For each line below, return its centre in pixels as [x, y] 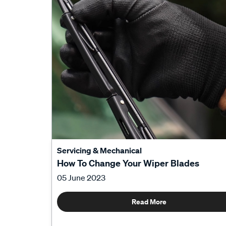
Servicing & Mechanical [99, 151]
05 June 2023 [81, 178]
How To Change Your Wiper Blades [128, 163]
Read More [149, 202]
